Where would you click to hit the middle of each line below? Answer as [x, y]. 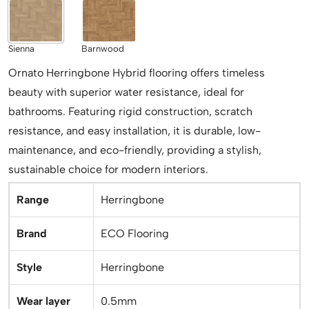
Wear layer [43, 301]
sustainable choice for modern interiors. [108, 169]
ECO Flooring [135, 233]
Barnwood [103, 49]
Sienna [21, 49]
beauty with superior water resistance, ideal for [126, 92]
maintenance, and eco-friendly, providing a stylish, [135, 150]
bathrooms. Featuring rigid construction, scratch [130, 111]
